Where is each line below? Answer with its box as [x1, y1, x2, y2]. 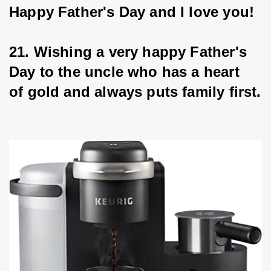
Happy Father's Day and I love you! [9, 4, 255, 21]
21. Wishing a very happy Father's [9, 44, 252, 60]
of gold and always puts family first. [9, 83, 261, 100]
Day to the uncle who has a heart [9, 64, 244, 80]
